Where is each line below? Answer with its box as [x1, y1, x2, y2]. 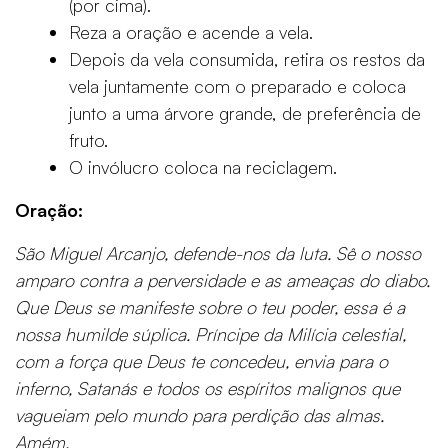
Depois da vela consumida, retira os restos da [69, 47, 425, 70]
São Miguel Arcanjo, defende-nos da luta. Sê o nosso [15, 241, 421, 264]
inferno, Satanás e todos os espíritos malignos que [15, 376, 400, 399]
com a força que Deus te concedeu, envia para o [15, 349, 388, 372]
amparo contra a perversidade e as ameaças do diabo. [15, 268, 430, 291]
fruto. [69, 128, 108, 151]
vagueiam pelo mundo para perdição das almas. [15, 403, 384, 426]
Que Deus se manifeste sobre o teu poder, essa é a [15, 295, 405, 318]
